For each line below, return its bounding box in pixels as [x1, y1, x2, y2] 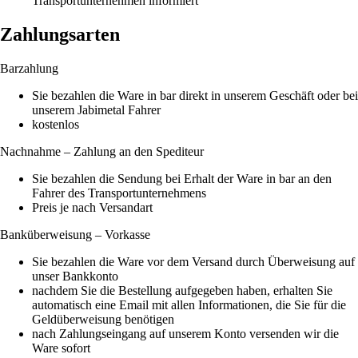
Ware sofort [32, 340, 90, 355]
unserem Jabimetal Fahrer [32, 102, 161, 117]
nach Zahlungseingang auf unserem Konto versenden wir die [32, 326, 339, 340]
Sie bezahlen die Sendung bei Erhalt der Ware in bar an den [32, 171, 332, 185]
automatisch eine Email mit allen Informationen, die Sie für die [32, 297, 346, 312]
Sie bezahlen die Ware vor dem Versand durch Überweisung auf [32, 254, 355, 268]
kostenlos [32, 117, 79, 131]
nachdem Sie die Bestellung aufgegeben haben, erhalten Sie [32, 283, 332, 297]
